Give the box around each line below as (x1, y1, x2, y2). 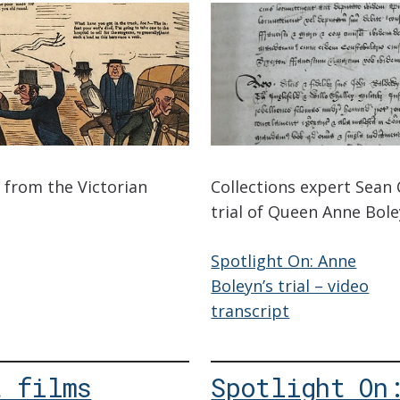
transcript (211, 300, 290, 322)
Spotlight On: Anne (211, 250, 357, 272)
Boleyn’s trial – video (211, 275, 370, 297)
